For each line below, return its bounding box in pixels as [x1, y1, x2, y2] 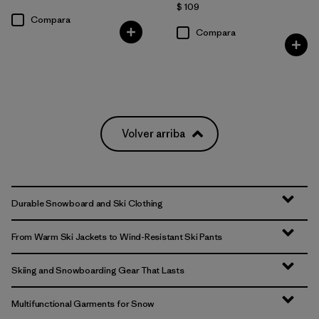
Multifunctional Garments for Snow [11, 298, 155, 310]
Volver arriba [122, 127, 185, 140]
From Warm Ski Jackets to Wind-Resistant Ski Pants [11, 231, 223, 243]
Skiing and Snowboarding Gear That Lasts [11, 264, 184, 276]
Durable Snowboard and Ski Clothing [11, 197, 163, 209]
